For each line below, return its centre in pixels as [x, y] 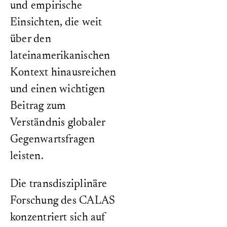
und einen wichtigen [58, 90]
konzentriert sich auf [58, 218]
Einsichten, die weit [56, 23]
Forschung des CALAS [63, 201]
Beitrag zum [38, 106]
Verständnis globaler [58, 123]
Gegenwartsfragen [53, 140]
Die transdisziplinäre [59, 184]
